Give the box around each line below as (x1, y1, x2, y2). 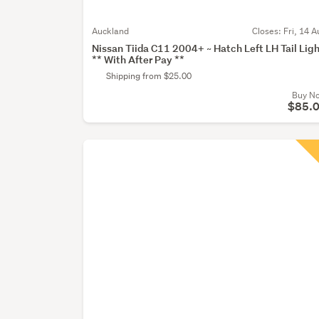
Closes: (252, 25, 284, 38)
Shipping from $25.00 (106, 70, 192, 83)
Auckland (92, 25, 130, 38)
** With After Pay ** (92, 53, 185, 67)
